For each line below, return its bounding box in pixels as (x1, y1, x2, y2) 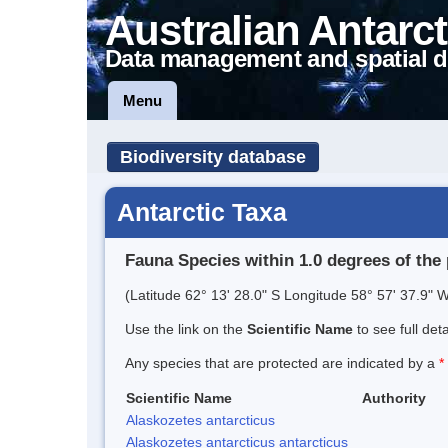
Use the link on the (125, 320, 247, 337)
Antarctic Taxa (117, 198, 287, 226)
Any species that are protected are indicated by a (125, 354, 439, 371)
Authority (362, 389, 426, 406)
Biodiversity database (120, 147, 306, 167)
